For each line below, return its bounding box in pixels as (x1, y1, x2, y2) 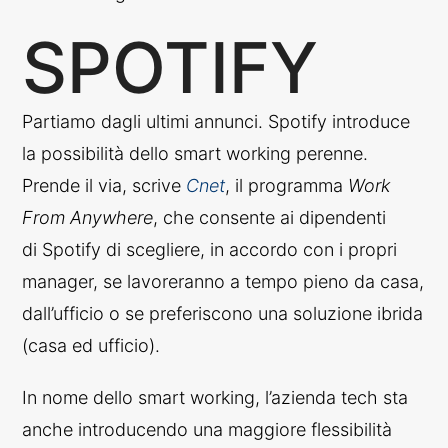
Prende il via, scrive (22, 174, 182, 196)
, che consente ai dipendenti (153, 206, 387, 228)
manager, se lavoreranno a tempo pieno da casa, (22, 270, 425, 292)
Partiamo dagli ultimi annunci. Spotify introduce (22, 110, 411, 132)
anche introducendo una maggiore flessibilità (22, 418, 393, 440)
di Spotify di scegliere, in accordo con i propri (22, 238, 398, 260)
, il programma (225, 174, 349, 196)
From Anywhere (22, 206, 154, 228)
